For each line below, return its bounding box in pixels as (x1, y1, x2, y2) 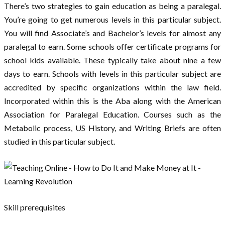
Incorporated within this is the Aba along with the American (4, 95, 221, 105)
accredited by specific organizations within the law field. (4, 82, 221, 92)
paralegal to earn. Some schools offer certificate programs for (4, 41, 221, 51)
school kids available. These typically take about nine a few (4, 55, 221, 65)
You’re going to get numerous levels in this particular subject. (4, 14, 221, 24)
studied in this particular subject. (4, 136, 115, 146)
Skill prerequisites (4, 202, 65, 212)
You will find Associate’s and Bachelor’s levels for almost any (4, 28, 221, 38)
